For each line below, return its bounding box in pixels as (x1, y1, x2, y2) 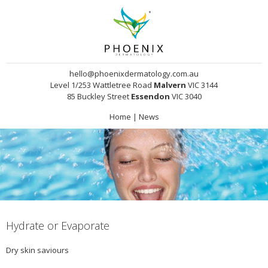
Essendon (130, 91, 170, 102)
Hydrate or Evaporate (6, 218, 109, 233)
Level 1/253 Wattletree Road (50, 80, 154, 91)
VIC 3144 (186, 80, 218, 91)
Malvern (154, 80, 186, 91)
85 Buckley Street (66, 91, 131, 102)
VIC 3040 (169, 91, 202, 102)
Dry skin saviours (6, 245, 69, 255)
